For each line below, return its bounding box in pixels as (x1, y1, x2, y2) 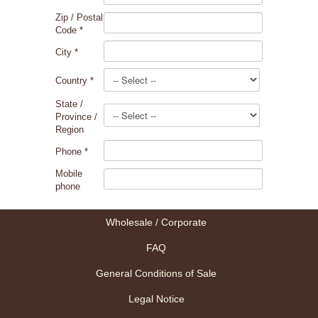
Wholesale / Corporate (106, 216, 207, 228)
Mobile (55, 168, 82, 179)
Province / (55, 111, 97, 122)
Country (55, 75, 90, 86)
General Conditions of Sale (96, 267, 216, 279)
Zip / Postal (55, 11, 103, 23)
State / (55, 98, 83, 109)
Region (55, 124, 84, 135)
